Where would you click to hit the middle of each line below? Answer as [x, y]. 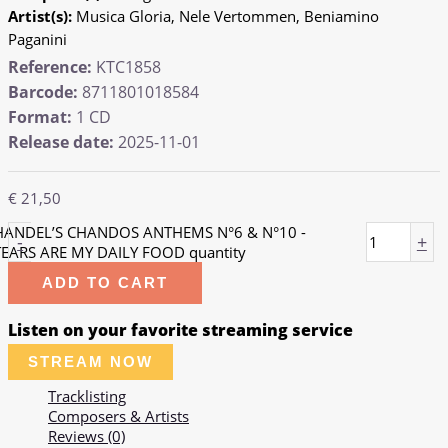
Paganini [37, 39]
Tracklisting [87, 395]
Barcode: [43, 91]
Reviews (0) [86, 435]
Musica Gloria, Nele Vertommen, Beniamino [227, 16]
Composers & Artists [118, 415]
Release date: [61, 141]
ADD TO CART [105, 283]
